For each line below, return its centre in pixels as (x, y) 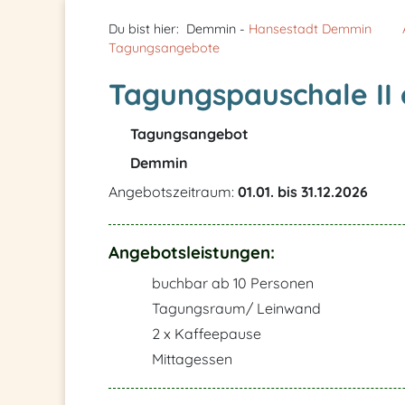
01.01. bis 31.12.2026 (303, 192)
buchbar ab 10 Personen (231, 283)
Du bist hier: (144, 29)
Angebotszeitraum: (173, 192)
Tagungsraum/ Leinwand (235, 308)
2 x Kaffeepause (205, 334)
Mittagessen (190, 359)
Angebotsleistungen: (192, 252)
